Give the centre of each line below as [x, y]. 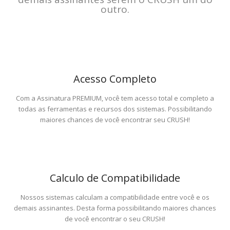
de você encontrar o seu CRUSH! [115, 219]
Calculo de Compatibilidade [115, 178]
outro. [115, 9]
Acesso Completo [115, 79]
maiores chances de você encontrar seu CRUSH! [115, 120]
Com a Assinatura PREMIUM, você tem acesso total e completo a [115, 98]
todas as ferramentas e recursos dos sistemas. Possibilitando [115, 109]
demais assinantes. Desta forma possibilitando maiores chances [115, 208]
